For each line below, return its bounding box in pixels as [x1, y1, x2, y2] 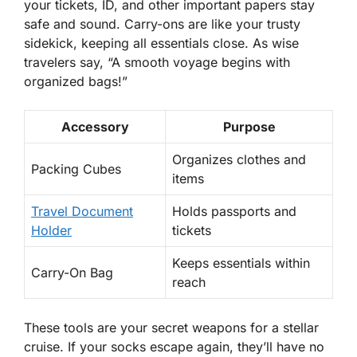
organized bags [24, 73, 118, 90]
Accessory [61, 119, 129, 135]
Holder [31, 222, 72, 239]
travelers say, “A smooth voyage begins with [24, 54, 290, 71]
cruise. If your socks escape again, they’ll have [24, 339, 309, 355]
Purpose [222, 119, 276, 135]
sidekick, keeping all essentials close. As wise [24, 35, 299, 52]
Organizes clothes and [172, 151, 306, 168]
